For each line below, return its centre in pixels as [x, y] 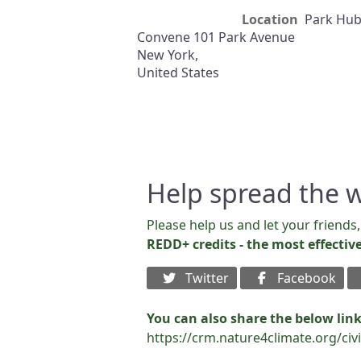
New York [166, 55]
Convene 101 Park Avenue [216, 37]
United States [178, 73]
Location [270, 19]
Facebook [303, 278]
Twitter [204, 278]
